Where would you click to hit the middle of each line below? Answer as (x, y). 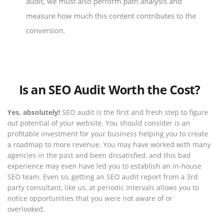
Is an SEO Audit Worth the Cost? (109, 89)
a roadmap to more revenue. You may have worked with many (109, 144)
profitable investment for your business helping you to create (108, 133)
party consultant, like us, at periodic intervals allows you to (103, 187)
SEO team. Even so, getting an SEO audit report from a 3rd (103, 176)
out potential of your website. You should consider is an (99, 123)
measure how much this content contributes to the (111, 15)
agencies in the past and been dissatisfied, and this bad (99, 155)
